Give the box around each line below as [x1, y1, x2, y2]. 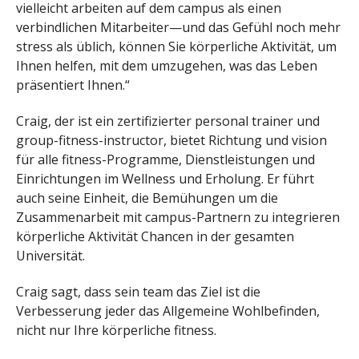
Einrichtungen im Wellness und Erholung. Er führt [16, 169, 314, 188]
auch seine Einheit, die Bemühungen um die [16, 188, 278, 207]
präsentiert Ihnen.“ [16, 76, 130, 95]
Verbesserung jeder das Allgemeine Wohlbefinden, [16, 301, 320, 320]
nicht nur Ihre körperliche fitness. [16, 321, 216, 339]
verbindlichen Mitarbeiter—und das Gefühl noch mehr [16, 18, 341, 37]
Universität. [16, 246, 85, 264]
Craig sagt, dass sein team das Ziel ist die [16, 282, 260, 301]
